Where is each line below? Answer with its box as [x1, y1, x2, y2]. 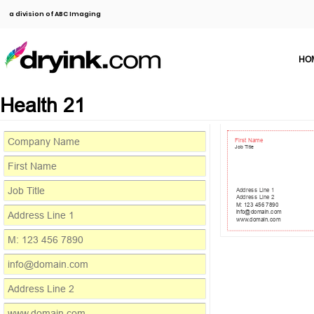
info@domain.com [235, 207, 282, 216]
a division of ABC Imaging [9, 10, 101, 18]
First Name [235, 136, 264, 144]
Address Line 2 [235, 193, 275, 201]
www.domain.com [235, 215, 281, 223]
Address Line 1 [235, 186, 275, 194]
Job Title [235, 144, 254, 151]
